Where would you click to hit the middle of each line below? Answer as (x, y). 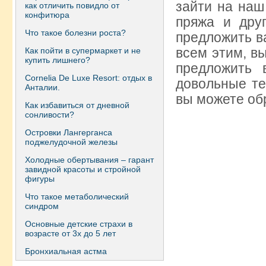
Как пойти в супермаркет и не (83, 50)
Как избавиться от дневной (77, 105)
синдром (42, 206)
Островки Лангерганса (69, 132)
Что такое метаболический (77, 197)
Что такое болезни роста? (75, 33)
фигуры (40, 179)
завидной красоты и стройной (83, 169)
